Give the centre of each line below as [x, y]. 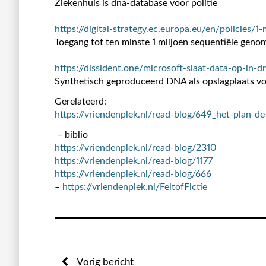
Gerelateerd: [80, 101]
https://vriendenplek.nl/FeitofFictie [135, 187]
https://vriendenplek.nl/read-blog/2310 [136, 148]
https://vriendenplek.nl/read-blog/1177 [134, 161]
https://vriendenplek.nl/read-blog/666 [133, 174]
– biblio [71, 134]
